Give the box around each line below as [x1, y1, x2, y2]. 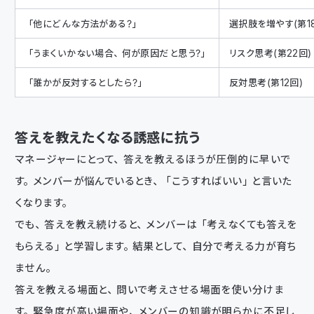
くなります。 [15, 196, 71, 210]
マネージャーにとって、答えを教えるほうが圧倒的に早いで [15, 152, 291, 166]
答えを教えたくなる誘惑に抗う [15, 128, 200, 146]
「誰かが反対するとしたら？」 [25, 76, 146, 88]
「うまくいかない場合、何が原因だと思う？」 [25, 46, 209, 59]
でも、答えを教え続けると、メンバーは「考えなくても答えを [15, 217, 297, 231]
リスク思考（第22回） [229, 46, 312, 59]
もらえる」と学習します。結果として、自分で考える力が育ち [15, 239, 296, 253]
